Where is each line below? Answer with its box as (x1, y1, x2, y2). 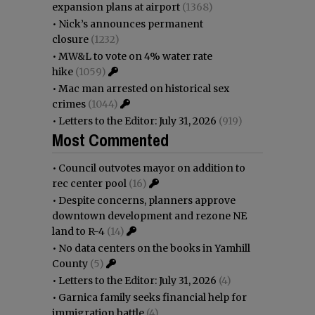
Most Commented (52, 128, 169, 151)
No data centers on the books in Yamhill (58, 241, 250, 255)
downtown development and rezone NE (52, 209, 247, 222)
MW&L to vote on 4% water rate (58, 49, 212, 63)
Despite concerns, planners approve (58, 193, 236, 207)
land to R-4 (52, 224, 105, 238)
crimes (52, 97, 86, 110)
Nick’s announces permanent (58, 17, 203, 30)
